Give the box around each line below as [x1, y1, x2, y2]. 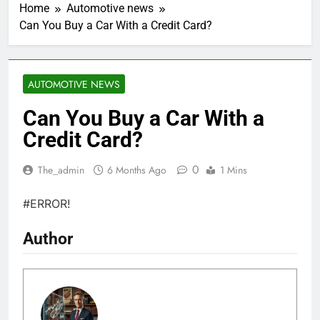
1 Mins [220, 162, 247, 177]
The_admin [38, 162, 84, 177]
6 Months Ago [107, 162, 166, 177]
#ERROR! [23, 196, 71, 211]
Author [23, 228, 73, 249]
